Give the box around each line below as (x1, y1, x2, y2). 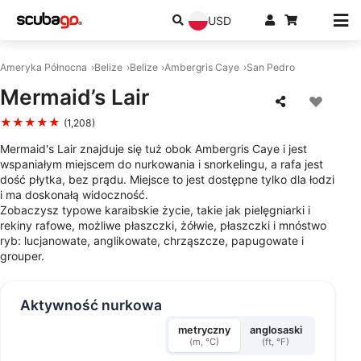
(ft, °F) (262, 336, 290, 348)
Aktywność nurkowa (20, 296, 162, 313)
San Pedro (247, 61, 296, 73)
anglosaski (249, 324, 302, 337)
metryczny (177, 324, 230, 337)
